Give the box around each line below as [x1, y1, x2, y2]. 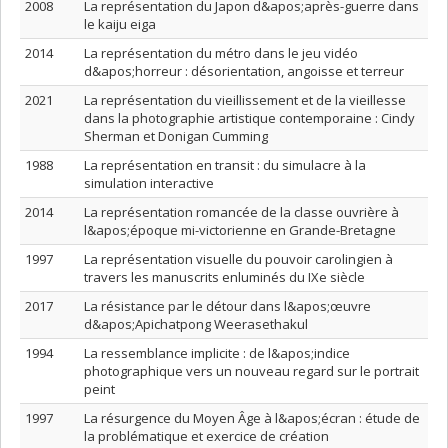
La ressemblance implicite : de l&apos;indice [84, 344, 350, 362]
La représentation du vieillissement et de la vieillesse [84, 91, 406, 109]
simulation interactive [84, 174, 214, 192]
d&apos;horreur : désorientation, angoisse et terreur [84, 62, 404, 80]
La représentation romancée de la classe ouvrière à [84, 203, 399, 221]
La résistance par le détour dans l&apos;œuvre [84, 297, 371, 315]
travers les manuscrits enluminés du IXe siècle [84, 268, 365, 286]
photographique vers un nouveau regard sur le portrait [84, 362, 419, 380]
